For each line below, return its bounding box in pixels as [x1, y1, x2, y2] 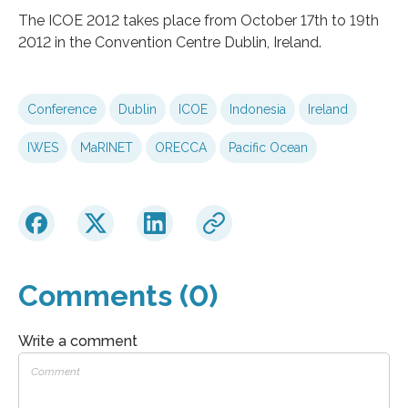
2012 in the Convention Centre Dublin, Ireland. [18, 33, 321, 51]
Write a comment [18, 331, 138, 350]
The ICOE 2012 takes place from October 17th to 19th [18, 11, 379, 29]
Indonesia [229, 101, 286, 117]
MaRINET [80, 139, 133, 155]
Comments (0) [18, 278, 218, 312]
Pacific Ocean [229, 139, 308, 155]
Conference [27, 101, 97, 117]
